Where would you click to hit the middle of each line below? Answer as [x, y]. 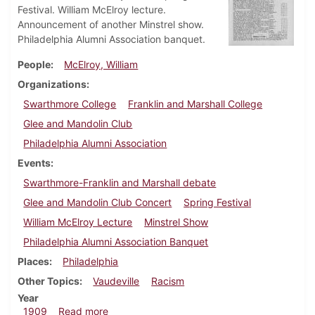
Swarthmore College [70, 104]
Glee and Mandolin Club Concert [98, 202]
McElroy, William [101, 65]
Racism [168, 281]
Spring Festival [218, 202]
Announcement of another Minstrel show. [111, 25]
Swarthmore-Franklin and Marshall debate [120, 183]
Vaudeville [116, 281]
